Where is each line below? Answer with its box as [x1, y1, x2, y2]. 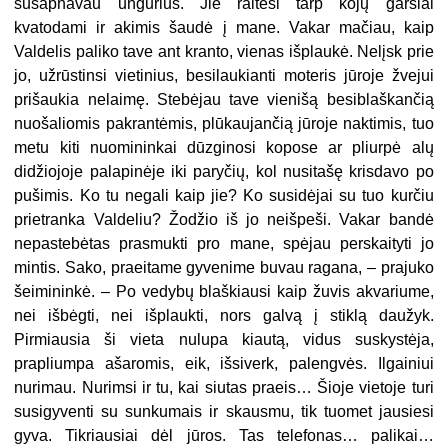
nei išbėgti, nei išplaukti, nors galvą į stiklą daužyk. [14, 306, 434, 324]
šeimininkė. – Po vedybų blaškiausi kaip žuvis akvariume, [14, 282, 434, 300]
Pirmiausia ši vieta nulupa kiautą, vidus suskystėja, [14, 330, 434, 348]
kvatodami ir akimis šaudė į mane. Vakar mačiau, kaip [14, 18, 434, 36]
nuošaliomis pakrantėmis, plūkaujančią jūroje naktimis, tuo [14, 114, 434, 132]
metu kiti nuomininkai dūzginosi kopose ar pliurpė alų [14, 138, 434, 156]
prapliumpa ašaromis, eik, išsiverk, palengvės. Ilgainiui [14, 354, 434, 372]
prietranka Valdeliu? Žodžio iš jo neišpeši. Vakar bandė [14, 210, 434, 228]
